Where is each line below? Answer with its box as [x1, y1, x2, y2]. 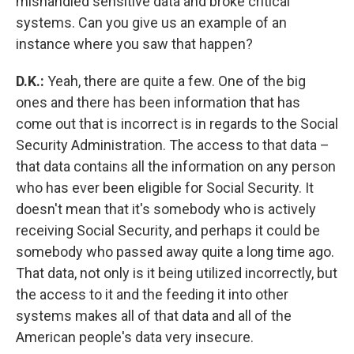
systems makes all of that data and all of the [16, 307, 292, 324]
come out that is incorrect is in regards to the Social [16, 115, 338, 132]
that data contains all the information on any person [16, 158, 336, 175]
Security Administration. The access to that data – [16, 137, 330, 153]
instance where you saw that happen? [16, 36, 253, 52]
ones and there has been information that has [16, 94, 300, 111]
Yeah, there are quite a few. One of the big [47, 73, 306, 89]
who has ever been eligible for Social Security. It [16, 179, 314, 196]
